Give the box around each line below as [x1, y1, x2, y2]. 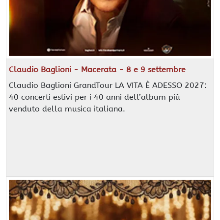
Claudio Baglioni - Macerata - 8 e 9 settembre [8, 65, 186, 75]
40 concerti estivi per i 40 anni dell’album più [8, 92, 180, 102]
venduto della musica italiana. [8, 104, 125, 114]
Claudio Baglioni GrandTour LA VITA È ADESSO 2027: [8, 81, 207, 90]
